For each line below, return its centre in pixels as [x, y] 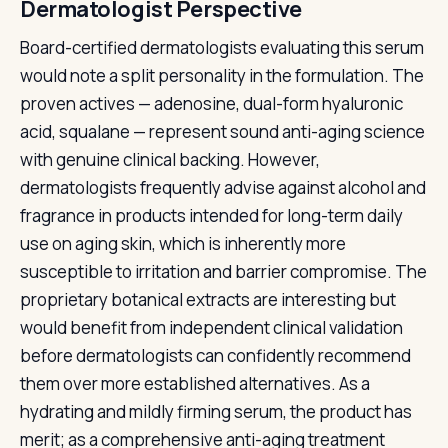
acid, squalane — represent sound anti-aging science [222, 131]
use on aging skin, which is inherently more [183, 243]
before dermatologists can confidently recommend [215, 355]
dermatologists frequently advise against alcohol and [223, 187]
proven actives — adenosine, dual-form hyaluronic [211, 103]
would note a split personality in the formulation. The [222, 75]
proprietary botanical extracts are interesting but [208, 299]
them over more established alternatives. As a [195, 383]
